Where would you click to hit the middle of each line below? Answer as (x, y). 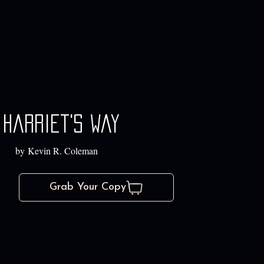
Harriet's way (61, 124)
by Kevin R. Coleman (56, 151)
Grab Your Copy (88, 187)
